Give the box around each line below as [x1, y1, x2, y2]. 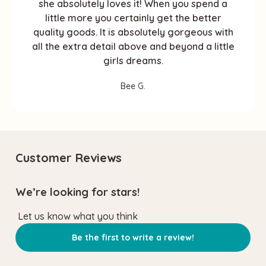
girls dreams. [103, 54, 163, 66]
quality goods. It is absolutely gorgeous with [33, 26, 233, 38]
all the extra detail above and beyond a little [31, 40, 235, 52]
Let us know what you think [17, 210, 138, 222]
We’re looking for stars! [15, 185, 140, 199]
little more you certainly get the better [45, 11, 221, 24]
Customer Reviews [15, 150, 122, 165]
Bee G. [121, 80, 145, 91]
